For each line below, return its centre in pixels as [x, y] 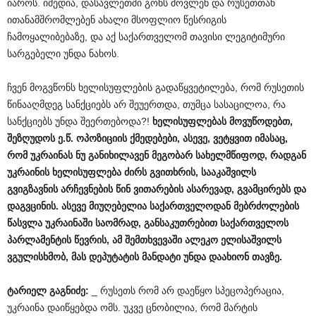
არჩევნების [87, 189]
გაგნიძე [67, 290]
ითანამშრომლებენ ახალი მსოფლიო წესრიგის [117, 19]
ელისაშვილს [251, 239]
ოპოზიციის [102, 138]
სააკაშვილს [229, 172]
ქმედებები [153, 138]
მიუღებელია [118, 206]
